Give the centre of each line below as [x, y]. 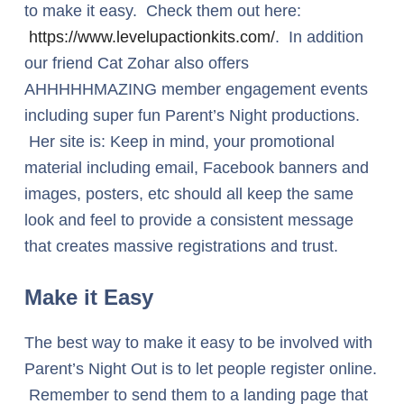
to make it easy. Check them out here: [163, 11]
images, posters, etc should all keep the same [189, 194]
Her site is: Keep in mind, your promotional [179, 142]
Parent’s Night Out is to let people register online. [201, 369]
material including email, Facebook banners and [197, 168]
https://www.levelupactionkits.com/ [152, 37]
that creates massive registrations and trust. [181, 246]
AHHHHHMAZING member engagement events [196, 89]
